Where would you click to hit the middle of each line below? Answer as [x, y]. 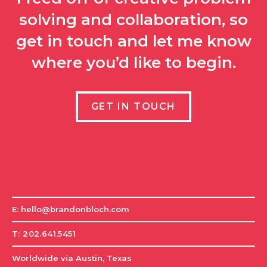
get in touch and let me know [133, 41]
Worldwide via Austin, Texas [72, 258]
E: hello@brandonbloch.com [70, 209]
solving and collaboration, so [133, 20]
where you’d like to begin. [133, 63]
